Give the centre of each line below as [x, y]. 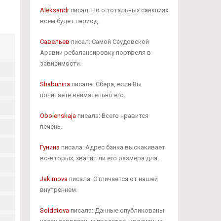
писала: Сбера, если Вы [106, 84]
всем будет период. [69, 21]
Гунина [50, 147]
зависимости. [60, 63]
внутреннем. [58, 190]
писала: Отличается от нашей [112, 179]
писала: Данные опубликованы [116, 210]
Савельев [55, 42]
